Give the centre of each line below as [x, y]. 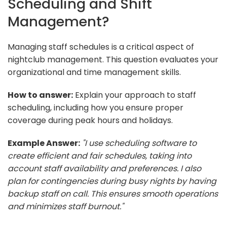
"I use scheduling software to [139, 143]
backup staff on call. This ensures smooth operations [113, 194]
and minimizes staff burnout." [66, 206]
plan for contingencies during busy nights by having [112, 181]
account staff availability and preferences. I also [104, 168]
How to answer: [40, 95]
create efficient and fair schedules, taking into [100, 156]
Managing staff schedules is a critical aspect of [101, 47]
